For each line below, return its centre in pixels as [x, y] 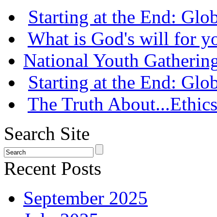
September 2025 [85, 198]
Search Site [47, 134]
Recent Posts [53, 169]
